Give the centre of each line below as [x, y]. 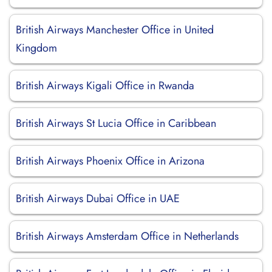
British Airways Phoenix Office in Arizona [110, 161]
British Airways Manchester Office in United [115, 30]
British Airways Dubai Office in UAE [98, 199]
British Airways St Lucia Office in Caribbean [116, 123]
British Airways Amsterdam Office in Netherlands [127, 236]
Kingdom [36, 48]
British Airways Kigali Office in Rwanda [105, 86]
